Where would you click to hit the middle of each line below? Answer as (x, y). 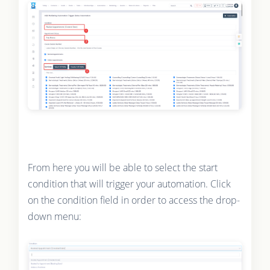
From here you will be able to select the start (122, 168)
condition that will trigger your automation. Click (129, 184)
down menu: (54, 217)
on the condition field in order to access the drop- (133, 200)
